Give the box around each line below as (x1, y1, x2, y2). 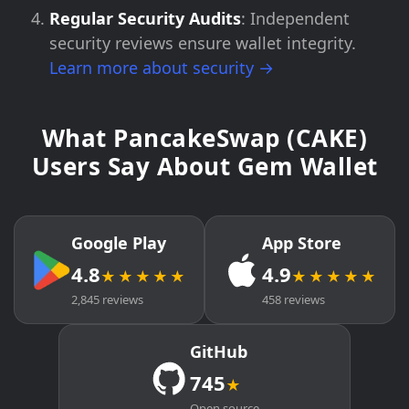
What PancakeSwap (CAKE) (41, 121, 368, 154)
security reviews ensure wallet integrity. (49, 32, 356, 54)
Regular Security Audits (49, 7, 241, 29)
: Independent (241, 7, 350, 29)
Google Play (71, 232, 166, 254)
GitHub (190, 341, 247, 362)
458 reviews (262, 291, 325, 308)
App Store (262, 232, 341, 254)
